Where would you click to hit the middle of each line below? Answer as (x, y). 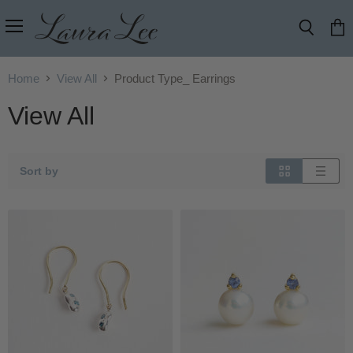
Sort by (39, 171)
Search (323, 43)
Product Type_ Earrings (175, 78)
